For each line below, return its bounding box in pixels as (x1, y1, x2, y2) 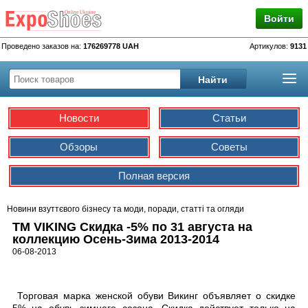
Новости (58, 112, 99, 124)
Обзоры (60, 141, 98, 153)
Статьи (212, 112, 246, 124)
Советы (210, 141, 247, 153)
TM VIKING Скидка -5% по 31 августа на (12, 220, 252, 234)
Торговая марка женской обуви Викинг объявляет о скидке (12, 290, 296, 301)
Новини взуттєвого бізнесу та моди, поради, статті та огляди (7, 204, 244, 214)
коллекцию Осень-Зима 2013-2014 (12, 232, 219, 246)
